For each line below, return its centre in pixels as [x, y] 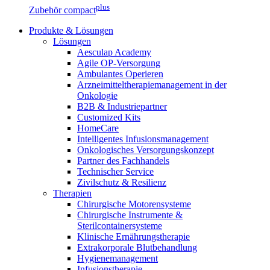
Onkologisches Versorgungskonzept [146, 149]
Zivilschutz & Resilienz [122, 182]
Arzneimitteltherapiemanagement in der [152, 84]
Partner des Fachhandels [123, 160]
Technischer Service [115, 171]
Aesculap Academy [114, 52]
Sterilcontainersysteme [120, 225]
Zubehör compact [62, 10]
